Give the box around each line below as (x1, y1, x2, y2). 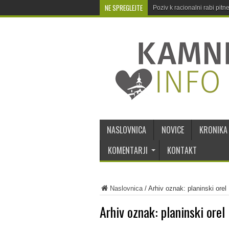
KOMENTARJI (107, 144, 148, 156)
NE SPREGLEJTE (104, 3, 143, 13)
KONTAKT (167, 144, 197, 156)
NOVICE (161, 124, 184, 136)
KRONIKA (199, 124, 227, 136)
